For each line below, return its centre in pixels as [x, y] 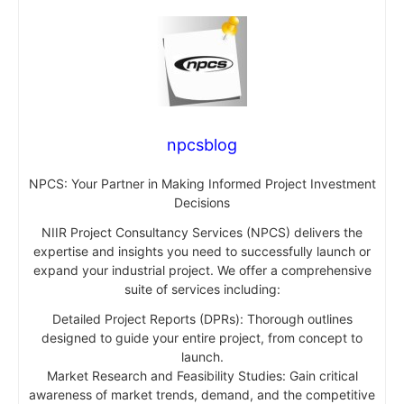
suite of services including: [202, 289]
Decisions [202, 202]
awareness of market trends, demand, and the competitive [202, 394]
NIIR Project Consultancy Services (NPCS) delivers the [202, 232]
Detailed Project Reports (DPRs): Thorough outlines [202, 318]
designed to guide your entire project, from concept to [202, 337]
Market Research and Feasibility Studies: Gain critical [202, 375]
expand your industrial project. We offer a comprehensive [202, 270]
